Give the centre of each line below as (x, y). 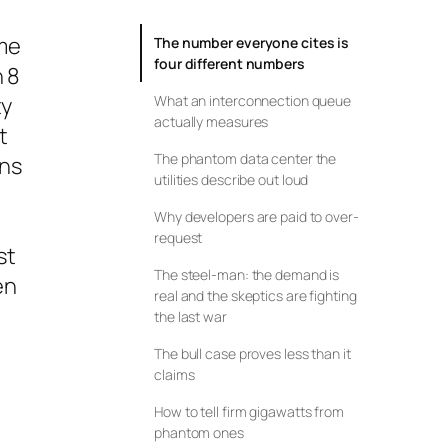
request (178, 238)
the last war (190, 317)
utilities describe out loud (231, 180)
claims (174, 375)
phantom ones (199, 433)
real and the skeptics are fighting (255, 296)
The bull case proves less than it (252, 354)
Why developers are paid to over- (256, 217)
